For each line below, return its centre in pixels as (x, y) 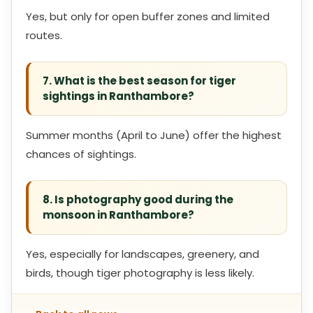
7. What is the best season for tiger (139, 81)
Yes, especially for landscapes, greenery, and (143, 254)
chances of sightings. (81, 154)
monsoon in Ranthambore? (118, 215)
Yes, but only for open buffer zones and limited (148, 16)
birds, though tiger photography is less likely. (140, 273)
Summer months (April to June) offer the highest (154, 135)
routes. (44, 35)
